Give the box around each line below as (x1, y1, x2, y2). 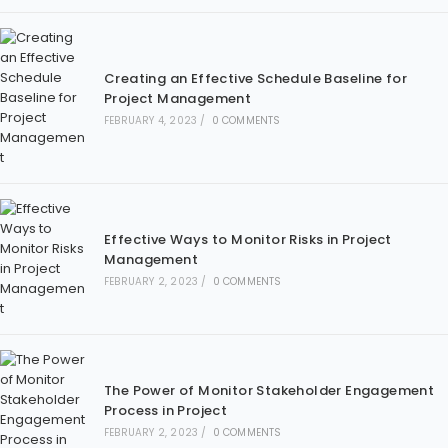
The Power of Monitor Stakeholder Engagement (103, 381, 435, 400)
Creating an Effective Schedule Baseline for (103, 69, 408, 88)
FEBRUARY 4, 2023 (103, 113, 198, 128)
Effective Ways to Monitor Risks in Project (103, 230, 392, 249)
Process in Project (103, 401, 228, 420)
